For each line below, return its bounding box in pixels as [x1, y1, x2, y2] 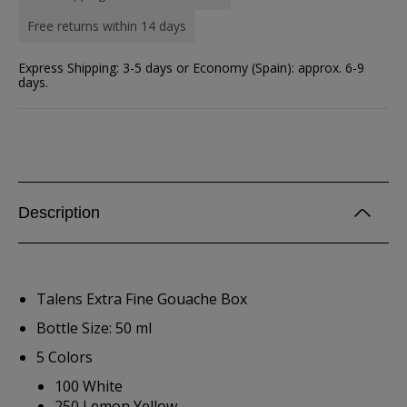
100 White [55, 376, 123, 396]
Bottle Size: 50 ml [36, 318, 152, 338]
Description [18, 203, 100, 222]
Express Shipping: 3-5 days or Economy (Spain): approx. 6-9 [18, 59, 364, 76]
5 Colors [36, 347, 93, 367]
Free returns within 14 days [27, 17, 186, 35]
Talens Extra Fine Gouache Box [36, 289, 247, 309]
